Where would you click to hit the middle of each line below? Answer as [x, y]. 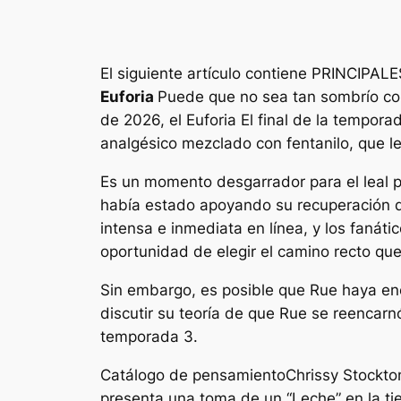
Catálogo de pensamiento [193, 375]
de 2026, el [143, 120]
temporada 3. [149, 336]
